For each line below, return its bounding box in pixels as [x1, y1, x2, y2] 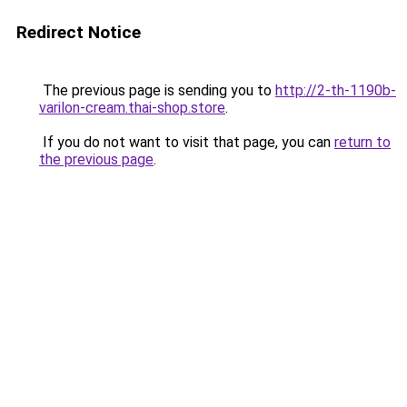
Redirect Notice [16, 22, 141, 43]
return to [334, 134, 391, 151]
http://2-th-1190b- [275, 82, 396, 99]
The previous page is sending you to [39, 82, 275, 99]
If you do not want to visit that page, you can [39, 134, 334, 151]
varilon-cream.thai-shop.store [39, 99, 225, 116]
